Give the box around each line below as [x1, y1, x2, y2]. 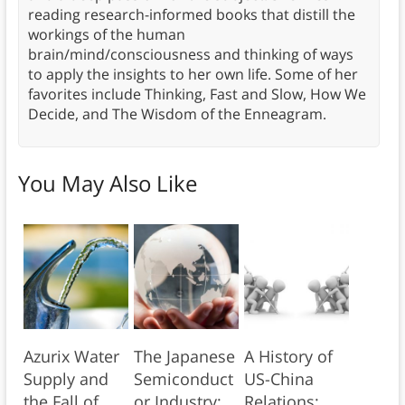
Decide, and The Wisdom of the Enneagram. [27, 103, 326, 124]
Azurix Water [23, 344, 119, 367]
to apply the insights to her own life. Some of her [27, 63, 358, 84]
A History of [243, 344, 333, 367]
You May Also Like [17, 167, 197, 198]
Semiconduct [133, 367, 233, 390]
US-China [243, 367, 314, 390]
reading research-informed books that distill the [27, 4, 355, 24]
